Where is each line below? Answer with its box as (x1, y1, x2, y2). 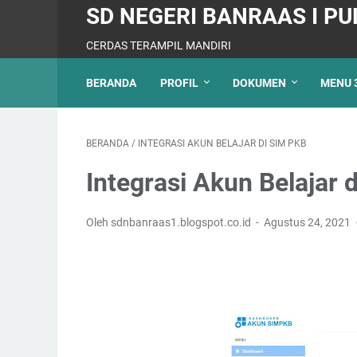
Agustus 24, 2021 (264, 216, 354, 229)
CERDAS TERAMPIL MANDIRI (86, 39, 231, 52)
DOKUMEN (233, 76, 286, 89)
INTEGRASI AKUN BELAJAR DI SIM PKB (138, 138, 306, 149)
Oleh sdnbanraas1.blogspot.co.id (86, 216, 253, 229)
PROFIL (160, 76, 198, 89)
